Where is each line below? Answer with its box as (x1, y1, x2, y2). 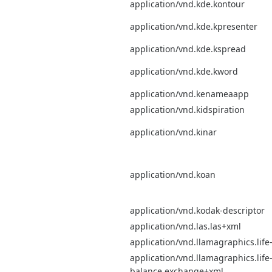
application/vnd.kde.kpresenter (130, 20, 257, 32)
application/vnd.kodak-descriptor (130, 204, 265, 216)
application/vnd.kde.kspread (130, 42, 246, 55)
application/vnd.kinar (130, 126, 217, 138)
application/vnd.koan (130, 168, 216, 180)
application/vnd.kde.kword (130, 65, 238, 77)
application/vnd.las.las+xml (130, 220, 241, 232)
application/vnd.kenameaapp (130, 87, 249, 100)
